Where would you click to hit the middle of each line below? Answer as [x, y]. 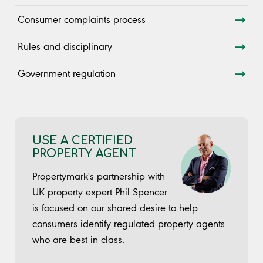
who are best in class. [78, 239]
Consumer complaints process [82, 20]
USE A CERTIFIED [82, 141]
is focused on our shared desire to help [115, 208]
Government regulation [67, 74]
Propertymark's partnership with [99, 176]
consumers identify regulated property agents [129, 223]
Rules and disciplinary [65, 47]
